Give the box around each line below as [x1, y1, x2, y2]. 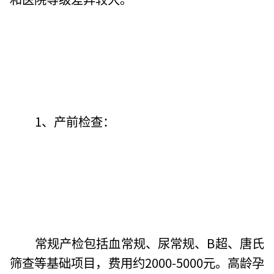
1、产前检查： [34, 111, 115, 130]
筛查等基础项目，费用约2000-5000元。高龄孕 [10, 253, 264, 272]
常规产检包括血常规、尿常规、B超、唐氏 [34, 234, 264, 253]
